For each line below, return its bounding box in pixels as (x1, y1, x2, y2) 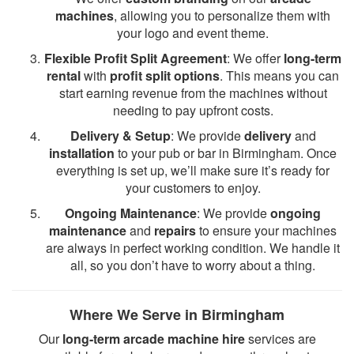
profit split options (110, 66, 220, 85)
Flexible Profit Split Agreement (44, 49, 227, 67)
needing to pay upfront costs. (112, 101, 273, 119)
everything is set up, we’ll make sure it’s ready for (56, 161, 330, 179)
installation (49, 144, 115, 162)
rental (47, 66, 81, 85)
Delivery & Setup (70, 126, 171, 145)
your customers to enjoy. (125, 179, 261, 197)
